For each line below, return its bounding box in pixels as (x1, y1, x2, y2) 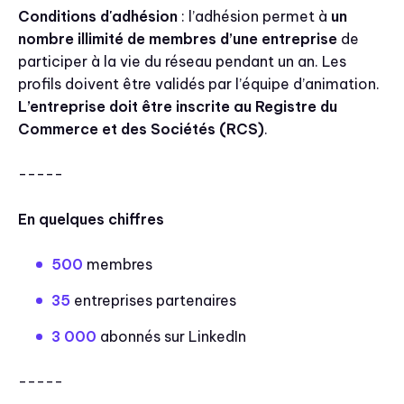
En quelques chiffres (18, 210, 164, 228)
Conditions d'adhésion (18, 7, 178, 25)
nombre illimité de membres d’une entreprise (18, 30, 337, 48)
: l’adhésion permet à (178, 7, 331, 25)
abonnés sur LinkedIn (96, 327, 246, 345)
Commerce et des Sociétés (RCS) (18, 120, 264, 138)
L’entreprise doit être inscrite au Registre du (18, 97, 337, 115)
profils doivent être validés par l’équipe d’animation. (18, 75, 380, 93)
